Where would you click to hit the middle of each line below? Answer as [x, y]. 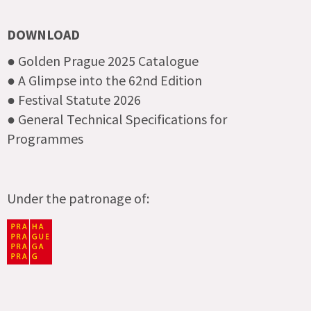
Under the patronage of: [78, 198]
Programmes [45, 138]
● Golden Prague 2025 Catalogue [103, 60]
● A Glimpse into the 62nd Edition [104, 80]
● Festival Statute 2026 [74, 99]
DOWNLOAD [43, 34]
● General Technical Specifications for [117, 119]
